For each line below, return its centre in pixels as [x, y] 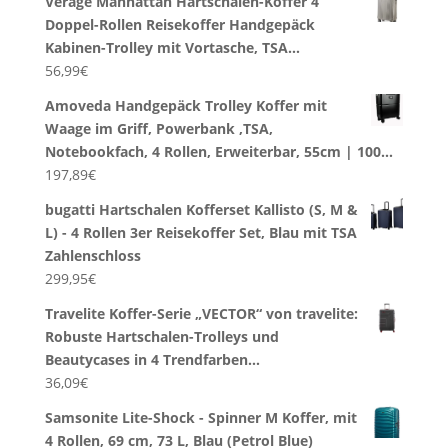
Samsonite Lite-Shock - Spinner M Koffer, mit [200, 417]
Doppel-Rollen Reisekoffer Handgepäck [179, 24]
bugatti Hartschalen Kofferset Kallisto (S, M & [201, 209]
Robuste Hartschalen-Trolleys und [161, 336]
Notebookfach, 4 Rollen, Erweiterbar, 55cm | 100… [218, 151]
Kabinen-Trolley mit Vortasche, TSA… [172, 47]
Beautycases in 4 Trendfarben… [152, 359]
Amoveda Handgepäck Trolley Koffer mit [185, 105]
